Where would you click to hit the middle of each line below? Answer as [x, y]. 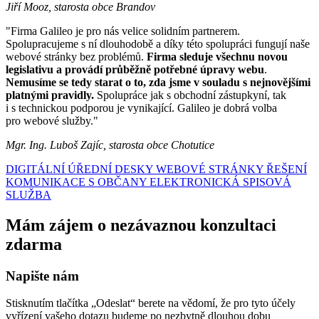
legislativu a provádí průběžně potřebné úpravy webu [135, 69]
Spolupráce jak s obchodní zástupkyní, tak [192, 95]
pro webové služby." [52, 120]
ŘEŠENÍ [287, 169]
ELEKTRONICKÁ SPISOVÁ [220, 182]
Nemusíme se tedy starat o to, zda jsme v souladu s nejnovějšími [158, 82]
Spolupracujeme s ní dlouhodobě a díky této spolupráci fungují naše [158, 43]
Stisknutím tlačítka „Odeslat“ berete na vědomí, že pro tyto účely [151, 303]
